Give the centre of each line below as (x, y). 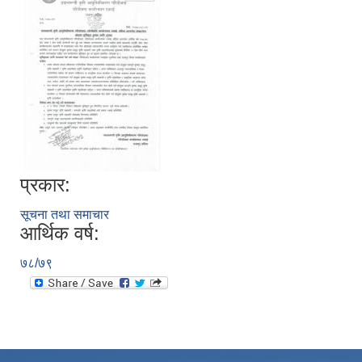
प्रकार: (45, 184)
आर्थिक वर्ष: (60, 233)
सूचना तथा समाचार (65, 214)
